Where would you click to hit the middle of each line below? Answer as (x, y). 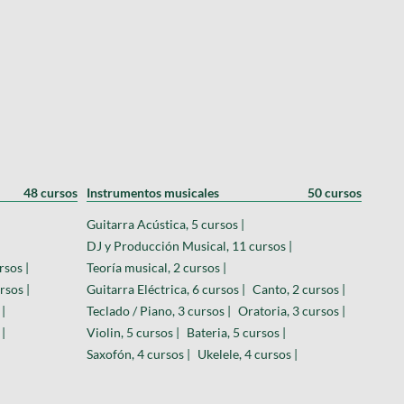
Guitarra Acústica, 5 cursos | (165, 224)
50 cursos (335, 192)
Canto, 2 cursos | (299, 289)
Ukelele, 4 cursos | (248, 353)
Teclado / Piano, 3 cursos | (159, 310)
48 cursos (50, 192)
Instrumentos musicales (153, 192)
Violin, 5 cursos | (133, 332)
